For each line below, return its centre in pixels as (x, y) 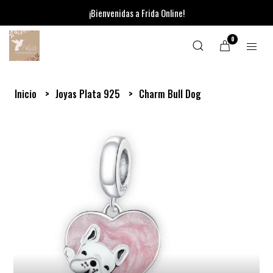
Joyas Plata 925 (89, 94)
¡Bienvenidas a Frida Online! (136, 13)
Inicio (27, 94)
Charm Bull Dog (170, 94)
